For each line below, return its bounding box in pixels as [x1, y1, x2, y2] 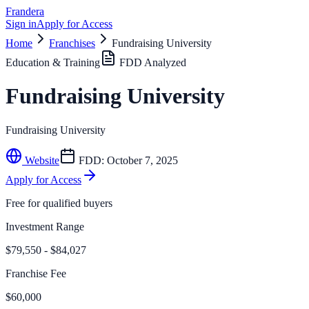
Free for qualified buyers [6, 197, 112, 209]
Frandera [6, 6, 44, 17]
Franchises [49, 37, 95, 49]
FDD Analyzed [117, 57, 186, 68]
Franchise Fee [6, 267, 66, 279]
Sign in [6, 18, 37, 30]
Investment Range [6, 220, 84, 232]
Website [22, 154, 59, 166]
